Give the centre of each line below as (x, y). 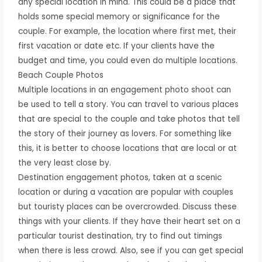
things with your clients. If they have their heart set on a (130, 221)
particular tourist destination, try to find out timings (120, 236)
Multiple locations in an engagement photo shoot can (125, 89)
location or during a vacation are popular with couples (126, 192)
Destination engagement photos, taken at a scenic (120, 177)
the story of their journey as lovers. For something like (125, 133)
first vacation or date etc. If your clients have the (117, 46)
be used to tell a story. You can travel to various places (129, 104)
